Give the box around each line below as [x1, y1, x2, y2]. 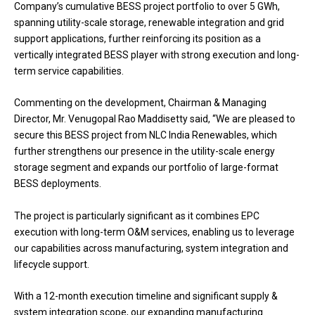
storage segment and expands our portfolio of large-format [14, 162, 278, 174]
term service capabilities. [14, 65, 126, 77]
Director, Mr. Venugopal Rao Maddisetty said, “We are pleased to [14, 113, 295, 125]
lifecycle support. [14, 258, 91, 270]
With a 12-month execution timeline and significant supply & [14, 290, 278, 302]
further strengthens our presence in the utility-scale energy [14, 146, 275, 157]
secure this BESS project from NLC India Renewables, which [14, 129, 277, 141]
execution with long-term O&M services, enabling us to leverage [14, 226, 295, 238]
